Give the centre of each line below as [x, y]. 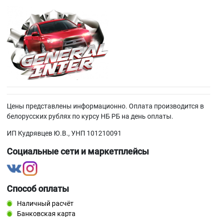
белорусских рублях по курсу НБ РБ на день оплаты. [90, 116]
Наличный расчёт [45, 203]
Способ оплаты [38, 189]
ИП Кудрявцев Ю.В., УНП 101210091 [64, 133]
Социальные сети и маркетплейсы [78, 151]
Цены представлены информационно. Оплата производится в [105, 106]
